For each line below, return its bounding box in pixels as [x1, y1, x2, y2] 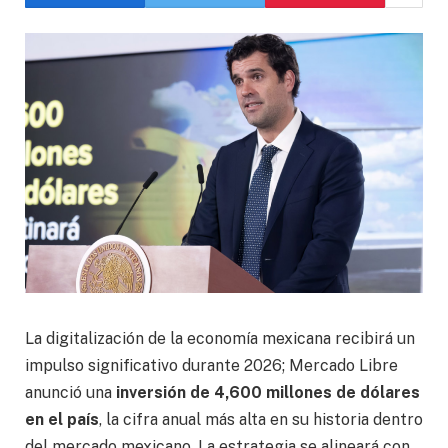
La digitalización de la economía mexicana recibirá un [25, 329, 415, 349]
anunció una [25, 383, 112, 403]
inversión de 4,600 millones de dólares [112, 383, 420, 403]
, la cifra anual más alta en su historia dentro [99, 410, 423, 430]
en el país [25, 410, 99, 430]
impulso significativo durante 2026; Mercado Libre [25, 356, 398, 376]
